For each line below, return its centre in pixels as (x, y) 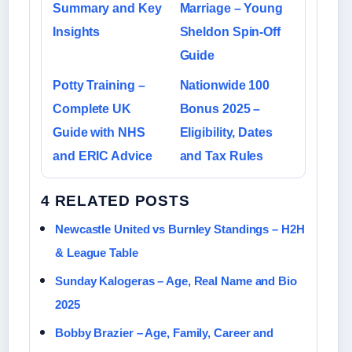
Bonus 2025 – (220, 109)
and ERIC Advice (103, 156)
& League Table (97, 253)
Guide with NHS (99, 133)
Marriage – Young (231, 9)
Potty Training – (99, 86)
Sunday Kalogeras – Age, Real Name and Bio (176, 281)
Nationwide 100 (225, 86)
